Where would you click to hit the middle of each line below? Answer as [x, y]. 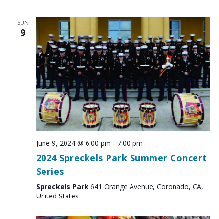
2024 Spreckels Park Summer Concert [121, 158]
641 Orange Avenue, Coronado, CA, [147, 186]
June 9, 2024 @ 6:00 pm [73, 143]
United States [57, 196]
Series [50, 171]
